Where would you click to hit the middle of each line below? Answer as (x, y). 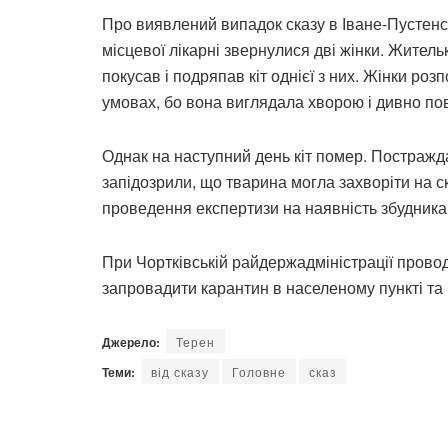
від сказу (180, 371)
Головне (259, 371)
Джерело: (131, 341)
